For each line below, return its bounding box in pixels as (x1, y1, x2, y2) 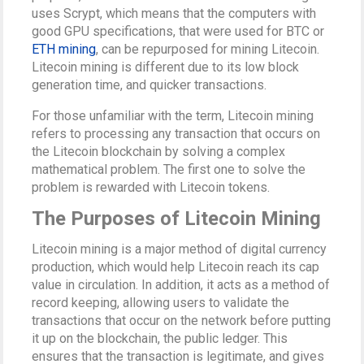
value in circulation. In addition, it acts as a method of (32, 276, 331, 292)
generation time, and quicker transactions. (32, 76, 267, 93)
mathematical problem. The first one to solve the (32, 161, 306, 177)
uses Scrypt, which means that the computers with (32, 5, 317, 21)
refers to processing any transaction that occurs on (32, 125, 321, 141)
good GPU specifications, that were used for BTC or (32, 23, 325, 39)
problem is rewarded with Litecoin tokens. (32, 179, 271, 195)
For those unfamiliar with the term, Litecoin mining (32, 107, 314, 123)
